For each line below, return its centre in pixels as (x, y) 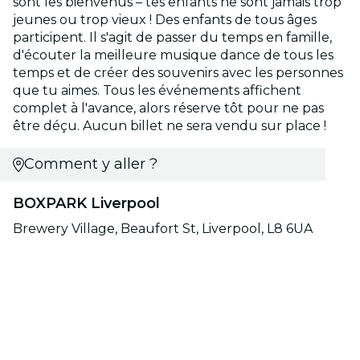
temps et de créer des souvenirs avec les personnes (178, 73)
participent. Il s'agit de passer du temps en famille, (172, 38)
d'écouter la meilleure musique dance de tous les (173, 55)
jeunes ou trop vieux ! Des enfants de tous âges (165, 20)
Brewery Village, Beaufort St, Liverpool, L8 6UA (163, 229)
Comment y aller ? (90, 164)
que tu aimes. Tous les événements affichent (157, 91)
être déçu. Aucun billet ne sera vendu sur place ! (170, 126)
